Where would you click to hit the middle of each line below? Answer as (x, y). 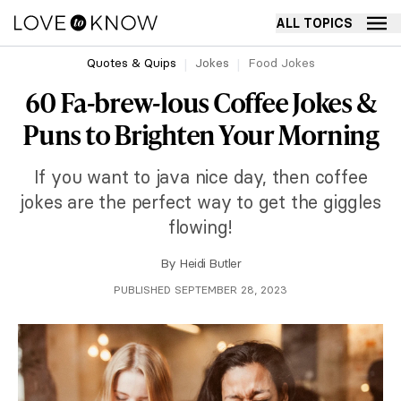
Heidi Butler (210, 263)
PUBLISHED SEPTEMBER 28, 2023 (200, 290)
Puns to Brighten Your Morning (200, 134)
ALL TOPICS (314, 23)
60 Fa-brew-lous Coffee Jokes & (200, 102)
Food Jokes (281, 63)
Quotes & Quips (131, 63)
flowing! (200, 227)
